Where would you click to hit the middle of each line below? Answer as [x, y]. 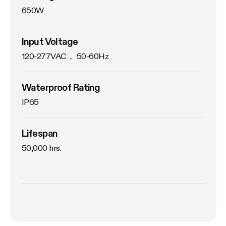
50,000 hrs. [42, 148]
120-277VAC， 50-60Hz [65, 56]
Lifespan [40, 133]
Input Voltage [50, 41]
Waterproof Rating [61, 88]
